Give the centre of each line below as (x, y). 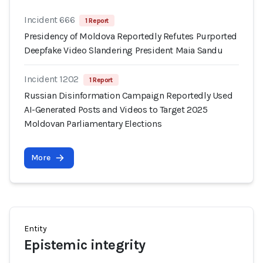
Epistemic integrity (85, 245)
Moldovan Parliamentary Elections (93, 124)
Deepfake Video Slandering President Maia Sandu (124, 50)
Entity (36, 229)
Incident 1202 (51, 79)
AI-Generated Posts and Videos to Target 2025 (116, 109)
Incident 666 (50, 20)
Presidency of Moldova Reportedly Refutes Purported (131, 36)
